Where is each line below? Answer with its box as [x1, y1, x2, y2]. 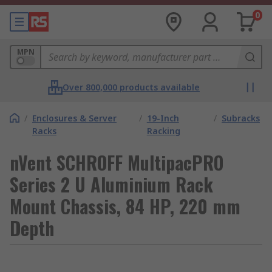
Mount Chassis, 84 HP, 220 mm [10, 192, 240, 220]
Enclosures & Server [32, 112, 117, 124]
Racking [146, 125, 180, 137]
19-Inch [146, 112, 179, 124]
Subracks [222, 112, 260, 124]
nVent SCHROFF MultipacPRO [10, 149, 223, 176]
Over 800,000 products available [63, 81, 200, 93]
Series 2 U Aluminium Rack [10, 171, 213, 198]
